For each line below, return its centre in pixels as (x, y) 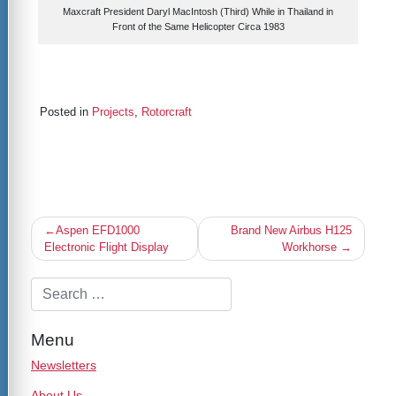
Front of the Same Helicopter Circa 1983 (198, 27)
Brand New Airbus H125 (291, 231)
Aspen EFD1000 (98, 231)
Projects (113, 112)
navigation (56, 236)
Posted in (66, 112)
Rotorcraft (167, 112)
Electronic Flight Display (107, 247)
